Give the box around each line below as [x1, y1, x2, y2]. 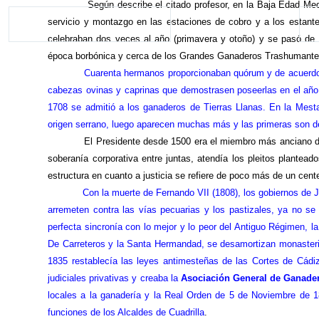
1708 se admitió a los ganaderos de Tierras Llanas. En [48, 102, 285, 113]
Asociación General [180, 273, 267, 284]
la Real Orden [153, 290, 212, 301]
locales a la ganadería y [48, 290, 154, 301]
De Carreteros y [48, 239, 117, 250]
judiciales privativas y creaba [48, 273, 171, 284]
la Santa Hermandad [116, 239, 202, 250]
